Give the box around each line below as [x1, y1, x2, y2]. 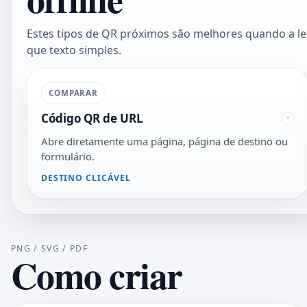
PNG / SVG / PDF [11, 243, 88, 255]
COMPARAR [48, 87, 99, 98]
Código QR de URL [40, 110, 143, 127]
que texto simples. [26, 42, 121, 58]
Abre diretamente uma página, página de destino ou [40, 134, 288, 148]
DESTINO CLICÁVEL [40, 172, 132, 184]
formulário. [40, 149, 95, 163]
